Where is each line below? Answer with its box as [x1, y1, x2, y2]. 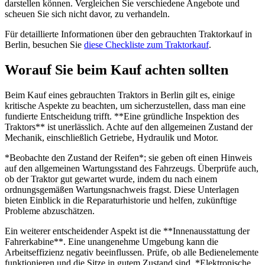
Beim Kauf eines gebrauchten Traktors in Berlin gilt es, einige [5, 89, 235, 100]
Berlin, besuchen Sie [5, 40, 84, 50]
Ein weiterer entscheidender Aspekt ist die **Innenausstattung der [5, 225, 250, 236]
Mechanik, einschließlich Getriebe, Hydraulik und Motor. [5, 132, 218, 143]
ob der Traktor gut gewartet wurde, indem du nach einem [5, 173, 217, 184]
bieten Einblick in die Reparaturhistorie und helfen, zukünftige [5, 195, 237, 205]
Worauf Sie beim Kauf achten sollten [5, 62, 228, 77]
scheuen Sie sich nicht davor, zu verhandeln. [5, 9, 170, 20]
